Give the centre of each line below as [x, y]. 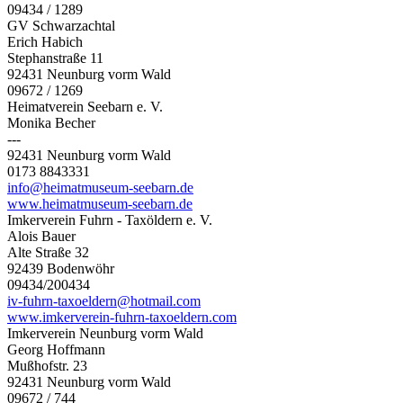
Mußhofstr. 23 [47, 365]
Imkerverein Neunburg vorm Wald [105, 333]
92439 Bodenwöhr [61, 268]
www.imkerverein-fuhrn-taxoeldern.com [122, 317]
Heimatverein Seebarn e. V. [85, 106]
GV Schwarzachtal [61, 25]
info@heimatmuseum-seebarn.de [100, 187]
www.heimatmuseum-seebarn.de [100, 203]
